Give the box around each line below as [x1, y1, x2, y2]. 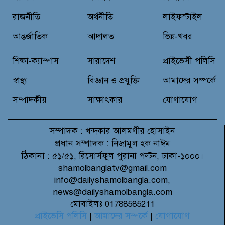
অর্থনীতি [87, 11, 114, 22]
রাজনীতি [13, 11, 40, 22]
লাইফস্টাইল [162, 11, 202, 22]
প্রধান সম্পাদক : [54, 137, 109, 149]
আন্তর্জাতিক [13, 31, 48, 42]
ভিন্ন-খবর [162, 31, 192, 42]
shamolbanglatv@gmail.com [58, 162, 167, 173]
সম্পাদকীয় [13, 94, 47, 105]
